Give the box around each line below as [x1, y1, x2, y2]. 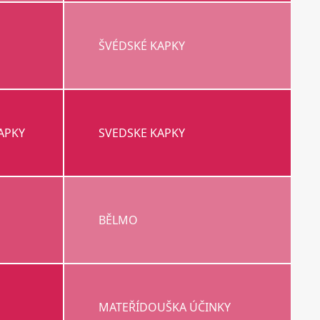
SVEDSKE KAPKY [98, 125, 185, 141]
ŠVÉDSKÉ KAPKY [98, 38, 185, 54]
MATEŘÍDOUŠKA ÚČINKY [98, 299, 231, 316]
